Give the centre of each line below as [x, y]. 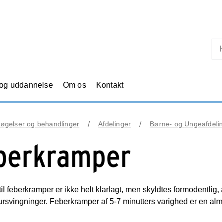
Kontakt [110, 85]
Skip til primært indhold [111, 10]
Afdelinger [115, 124]
